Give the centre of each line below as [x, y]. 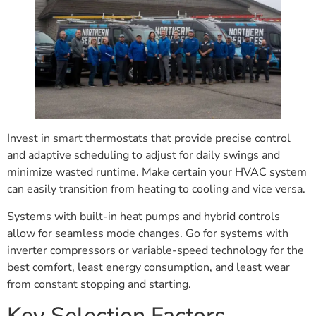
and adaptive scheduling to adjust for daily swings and [144, 156]
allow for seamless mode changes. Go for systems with [148, 233]
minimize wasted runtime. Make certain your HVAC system [157, 172]
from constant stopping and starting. [99, 284]
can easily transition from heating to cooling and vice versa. [156, 189]
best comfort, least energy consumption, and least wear [148, 267]
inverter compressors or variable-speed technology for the [156, 250]
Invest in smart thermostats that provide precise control [149, 139]
